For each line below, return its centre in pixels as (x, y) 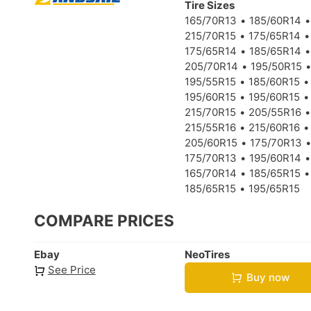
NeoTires (208, 254)
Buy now (268, 278)
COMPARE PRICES (104, 221)
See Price (72, 269)
